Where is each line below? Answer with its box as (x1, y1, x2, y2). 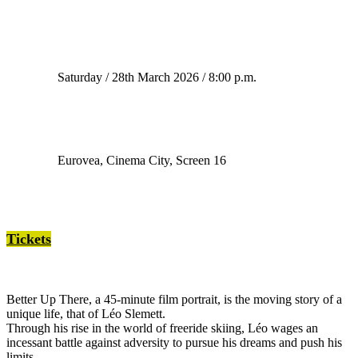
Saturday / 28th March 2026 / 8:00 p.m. (58, 70, 257, 85)
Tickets (6, 231, 51, 248)
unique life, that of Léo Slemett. (6, 307, 165, 321)
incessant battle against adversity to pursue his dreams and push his (6, 336, 342, 350)
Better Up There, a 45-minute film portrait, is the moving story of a (6, 292, 342, 307)
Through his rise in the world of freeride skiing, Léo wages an (6, 321, 318, 336)
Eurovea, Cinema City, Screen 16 (58, 153, 226, 168)
